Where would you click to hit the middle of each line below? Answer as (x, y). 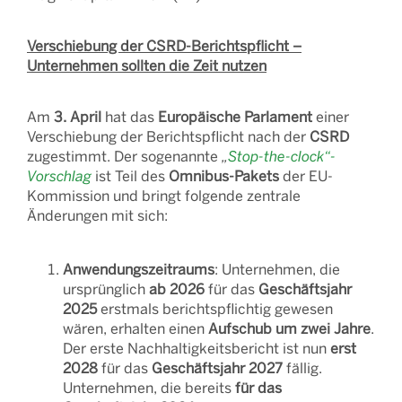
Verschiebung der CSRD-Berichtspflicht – (164, 45)
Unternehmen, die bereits (149, 387)
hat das (130, 116)
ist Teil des (130, 175)
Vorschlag (59, 175)
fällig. (302, 367)
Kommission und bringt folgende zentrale (164, 195)
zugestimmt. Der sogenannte (124, 156)
